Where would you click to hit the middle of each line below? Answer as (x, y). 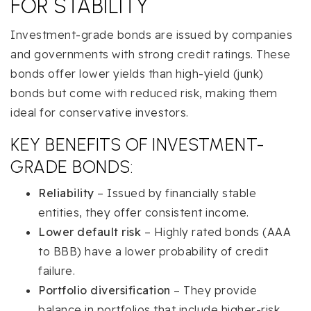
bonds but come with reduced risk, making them (144, 93)
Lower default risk (90, 232)
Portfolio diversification (104, 291)
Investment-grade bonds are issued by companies (151, 35)
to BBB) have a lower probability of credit (153, 252)
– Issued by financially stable (175, 193)
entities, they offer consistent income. (144, 213)
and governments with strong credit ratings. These (151, 54)
